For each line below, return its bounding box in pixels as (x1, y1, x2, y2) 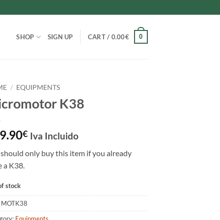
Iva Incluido (30, 130, 79, 141)
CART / (87, 33, 111, 41)
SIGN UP (47, 33, 73, 41)
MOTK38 (1, 199, 27, 208)
